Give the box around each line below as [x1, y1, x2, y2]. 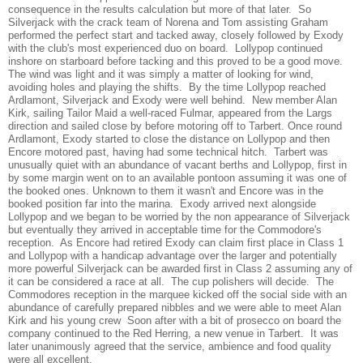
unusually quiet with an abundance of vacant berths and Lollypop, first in [8, 158, 347, 171]
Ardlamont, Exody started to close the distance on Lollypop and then [8, 132, 330, 145]
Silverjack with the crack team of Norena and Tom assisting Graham [8, 15, 328, 28]
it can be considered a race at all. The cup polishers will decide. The [8, 275, 334, 288]
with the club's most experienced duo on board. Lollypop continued [8, 41, 322, 54]
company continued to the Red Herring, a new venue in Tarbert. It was [8, 327, 339, 340]
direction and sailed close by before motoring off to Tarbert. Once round [8, 119, 342, 132]
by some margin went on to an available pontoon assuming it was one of [8, 171, 347, 184]
